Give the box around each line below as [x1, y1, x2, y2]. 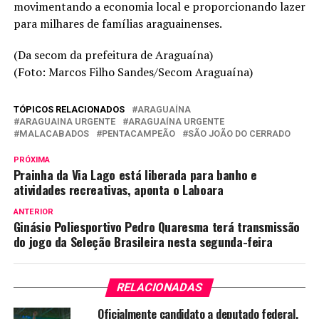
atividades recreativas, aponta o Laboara [13, 180, 224, 199]
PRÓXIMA [13, 155, 50, 165]
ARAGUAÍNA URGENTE [127, 116, 224, 127]
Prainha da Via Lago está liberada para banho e [13, 165, 257, 184]
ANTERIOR [13, 207, 53, 217]
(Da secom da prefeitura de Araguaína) [13, 47, 213, 63]
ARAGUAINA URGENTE [19, 116, 115, 127]
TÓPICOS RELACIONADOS [13, 104, 125, 115]
